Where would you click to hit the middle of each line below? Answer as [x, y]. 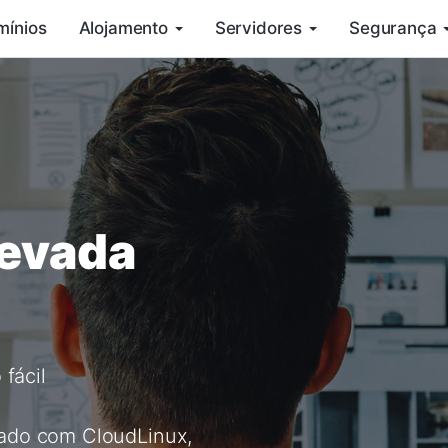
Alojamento [123, 28]
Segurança [393, 28]
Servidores [258, 28]
